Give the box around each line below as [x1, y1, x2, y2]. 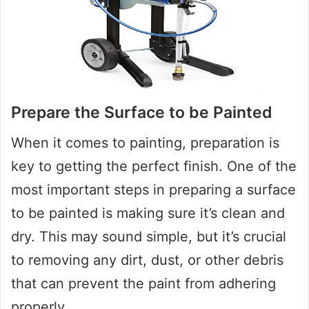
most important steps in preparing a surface [11, 181, 296, 199]
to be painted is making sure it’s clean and [11, 205, 285, 222]
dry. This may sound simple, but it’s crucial [11, 228, 286, 246]
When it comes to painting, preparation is [11, 134, 279, 152]
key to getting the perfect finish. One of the [11, 158, 297, 175]
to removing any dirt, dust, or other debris [11, 252, 283, 269]
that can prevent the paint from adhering [11, 275, 276, 292]
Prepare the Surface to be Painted [11, 102, 272, 122]
